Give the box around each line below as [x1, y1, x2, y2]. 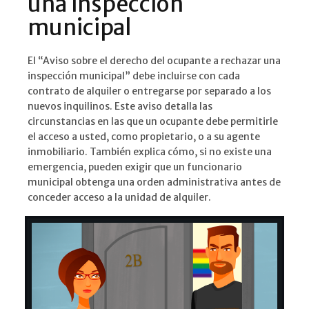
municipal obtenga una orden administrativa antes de [28, 176, 281, 189]
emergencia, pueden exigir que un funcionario [28, 161, 242, 174]
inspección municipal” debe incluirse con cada [28, 70, 240, 83]
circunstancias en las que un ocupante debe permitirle [28, 115, 278, 128]
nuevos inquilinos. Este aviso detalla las [28, 100, 212, 113]
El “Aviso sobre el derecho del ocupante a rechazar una [28, 54, 281, 68]
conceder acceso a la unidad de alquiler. [28, 191, 211, 204]
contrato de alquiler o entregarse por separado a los [28, 85, 271, 98]
